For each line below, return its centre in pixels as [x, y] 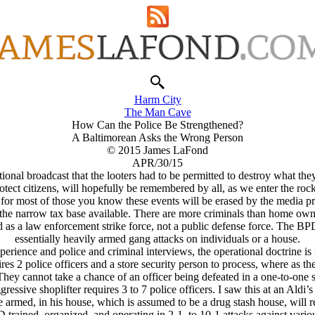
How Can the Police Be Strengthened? [157, 125]
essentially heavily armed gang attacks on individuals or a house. [157, 239]
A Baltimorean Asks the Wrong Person [157, 137]
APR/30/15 [157, 163]
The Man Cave [157, 112]
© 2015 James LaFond [157, 150]
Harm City [157, 99]
